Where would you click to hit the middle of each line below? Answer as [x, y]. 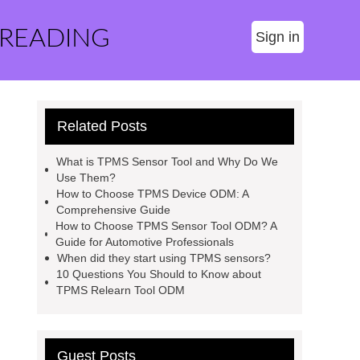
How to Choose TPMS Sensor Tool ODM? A [166, 226]
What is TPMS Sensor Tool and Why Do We [168, 162]
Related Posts [102, 126]
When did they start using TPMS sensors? [164, 258]
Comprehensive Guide [113, 210]
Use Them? [86, 178]
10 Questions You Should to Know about [158, 274]
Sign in [278, 37]
